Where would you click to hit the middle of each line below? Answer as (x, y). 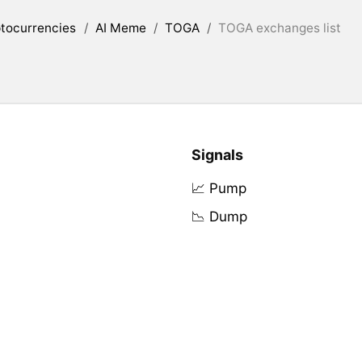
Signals (217, 155)
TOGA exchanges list (280, 28)
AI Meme (120, 28)
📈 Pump (219, 189)
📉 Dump (219, 217)
